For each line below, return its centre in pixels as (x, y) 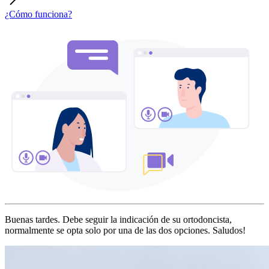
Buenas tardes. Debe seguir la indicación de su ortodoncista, (118, 219)
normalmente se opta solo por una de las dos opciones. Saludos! (125, 230)
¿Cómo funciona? (38, 14)
